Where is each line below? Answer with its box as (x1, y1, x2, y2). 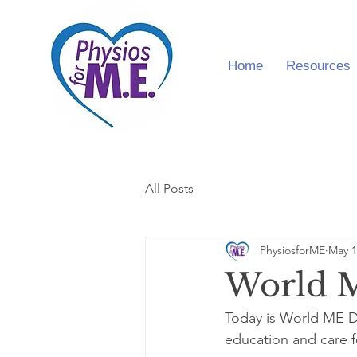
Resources (286, 61, 351, 75)
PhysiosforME (260, 242, 325, 257)
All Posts (145, 181, 194, 196)
